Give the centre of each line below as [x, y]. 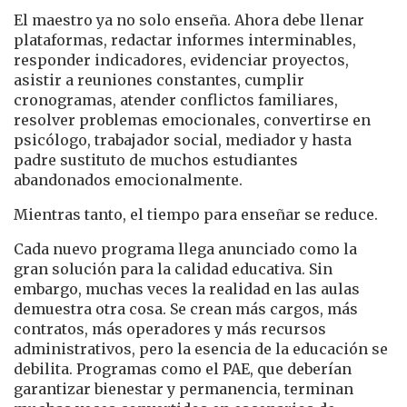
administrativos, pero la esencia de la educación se [201, 348]
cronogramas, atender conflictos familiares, [176, 99]
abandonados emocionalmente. [128, 179]
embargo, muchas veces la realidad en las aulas [187, 288]
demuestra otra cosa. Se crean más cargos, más [186, 308]
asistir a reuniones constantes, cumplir [159, 79]
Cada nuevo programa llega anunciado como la [185, 248]
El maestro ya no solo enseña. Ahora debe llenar [189, 20]
